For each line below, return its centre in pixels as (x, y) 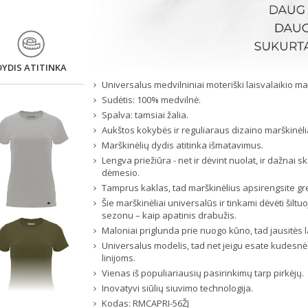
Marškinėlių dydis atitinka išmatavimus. (183, 145)
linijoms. (119, 258)
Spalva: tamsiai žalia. (145, 115)
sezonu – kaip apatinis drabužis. (169, 216)
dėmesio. (121, 173)
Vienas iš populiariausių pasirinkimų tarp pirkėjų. (203, 273)
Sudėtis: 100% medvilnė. (152, 100)
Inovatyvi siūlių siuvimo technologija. (178, 288)
